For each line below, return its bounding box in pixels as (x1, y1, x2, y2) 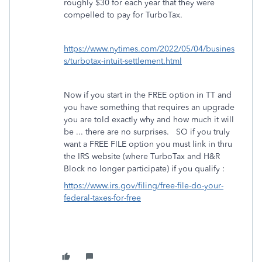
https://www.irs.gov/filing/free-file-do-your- (64, 181, 223, 191)
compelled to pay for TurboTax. (64, 10, 182, 20)
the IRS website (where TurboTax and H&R (64, 151, 220, 161)
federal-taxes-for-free (64, 193, 141, 203)
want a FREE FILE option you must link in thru (64, 139, 232, 149)
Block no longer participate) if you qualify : (64, 164, 225, 174)
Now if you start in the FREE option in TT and (64, 90, 232, 100)
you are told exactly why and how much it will (64, 115, 234, 125)
